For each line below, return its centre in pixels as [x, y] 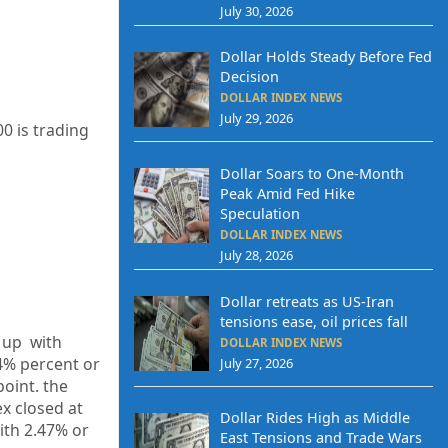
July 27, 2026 [256, 362]
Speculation [259, 213]
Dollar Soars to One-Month [311, 173]
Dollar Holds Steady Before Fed [325, 57]
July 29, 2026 [256, 118]
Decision [249, 77]
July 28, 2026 [256, 255]
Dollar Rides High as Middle [314, 418]
